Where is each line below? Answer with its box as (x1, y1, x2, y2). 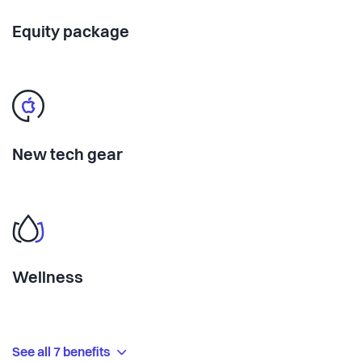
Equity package (12, 24, 129, 41)
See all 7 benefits (12, 346, 113, 360)
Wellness (12, 270, 83, 287)
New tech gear (12, 147, 123, 164)
